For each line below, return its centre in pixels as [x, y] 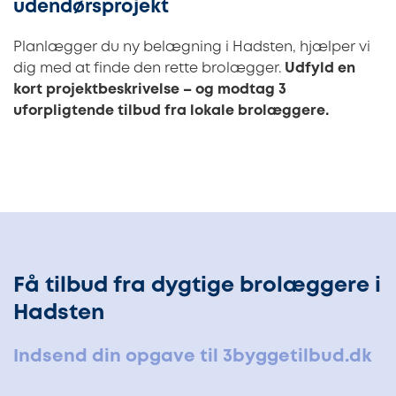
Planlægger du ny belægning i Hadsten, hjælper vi [192, 47]
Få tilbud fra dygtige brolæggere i [197, 286]
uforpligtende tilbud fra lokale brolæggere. [171, 110]
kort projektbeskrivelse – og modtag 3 [150, 89]
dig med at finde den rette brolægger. [149, 68]
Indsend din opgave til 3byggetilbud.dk [192, 356]
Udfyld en [320, 68]
